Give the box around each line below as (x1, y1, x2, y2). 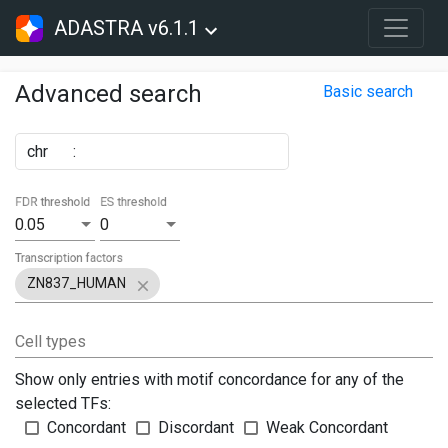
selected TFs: (15, 394, 111, 414)
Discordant (158, 418, 234, 438)
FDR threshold (15, 194, 91, 210)
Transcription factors (15, 250, 124, 265)
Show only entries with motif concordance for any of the (15, 370, 404, 390)
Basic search (323, 82, 413, 101)
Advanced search (15, 80, 202, 108)
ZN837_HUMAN (27, 275, 126, 292)
